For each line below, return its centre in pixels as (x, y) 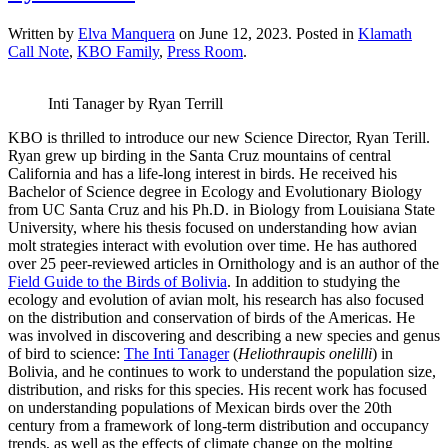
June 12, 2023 (243, 33)
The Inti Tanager (176, 353)
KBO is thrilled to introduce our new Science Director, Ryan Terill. (219, 137)
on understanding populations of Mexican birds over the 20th (200, 407)
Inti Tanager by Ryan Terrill (135, 103)
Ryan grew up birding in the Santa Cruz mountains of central (199, 155)
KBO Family (118, 51)
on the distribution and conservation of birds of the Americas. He (211, 317)
